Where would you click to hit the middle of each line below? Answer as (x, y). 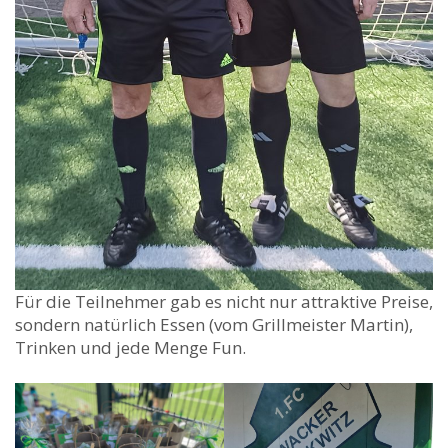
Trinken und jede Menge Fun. (130, 347)
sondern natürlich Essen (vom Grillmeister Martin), (214, 324)
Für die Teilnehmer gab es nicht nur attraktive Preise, (224, 301)
